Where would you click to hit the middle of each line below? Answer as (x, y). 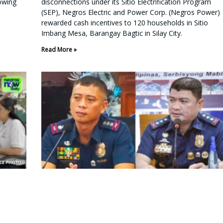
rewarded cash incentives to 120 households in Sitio (124, 22)
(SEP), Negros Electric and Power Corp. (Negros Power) (130, 12)
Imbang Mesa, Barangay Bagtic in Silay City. (111, 33)
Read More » (59, 49)
